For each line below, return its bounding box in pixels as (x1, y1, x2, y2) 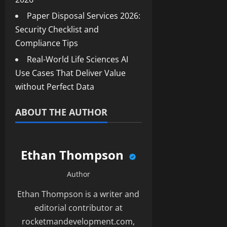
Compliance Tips (15, 37, 78, 49)
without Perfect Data (15, 81, 94, 92)
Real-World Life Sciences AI (27, 53, 128, 65)
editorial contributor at (34, 202, 123, 213)
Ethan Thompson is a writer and (17, 188, 140, 200)
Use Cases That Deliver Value (15, 67, 126, 79)
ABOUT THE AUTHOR (15, 105, 107, 118)
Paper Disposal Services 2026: (27, 10, 140, 21)
